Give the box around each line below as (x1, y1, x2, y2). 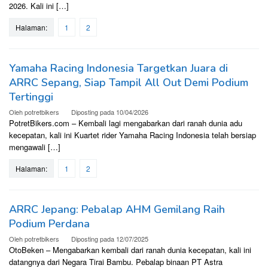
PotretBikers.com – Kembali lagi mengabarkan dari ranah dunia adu (9, 117, 242, 129)
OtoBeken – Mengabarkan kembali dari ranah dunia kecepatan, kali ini (9, 244, 251, 256)
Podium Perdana (9, 217, 90, 232)
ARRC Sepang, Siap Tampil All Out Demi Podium (9, 75, 248, 90)
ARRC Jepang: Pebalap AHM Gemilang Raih (9, 202, 225, 217)
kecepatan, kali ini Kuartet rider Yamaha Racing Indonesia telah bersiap (9, 129, 256, 141)
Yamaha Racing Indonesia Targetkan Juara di (9, 61, 228, 76)
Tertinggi (9, 90, 53, 105)
